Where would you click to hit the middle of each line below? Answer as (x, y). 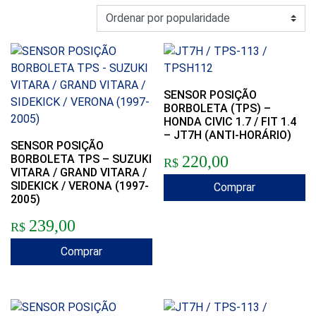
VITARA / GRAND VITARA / (79, 172)
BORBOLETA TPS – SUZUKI (81, 159)
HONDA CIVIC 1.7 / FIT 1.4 (230, 122)
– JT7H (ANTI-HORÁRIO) (228, 135)
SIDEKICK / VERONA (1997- (80, 186)
